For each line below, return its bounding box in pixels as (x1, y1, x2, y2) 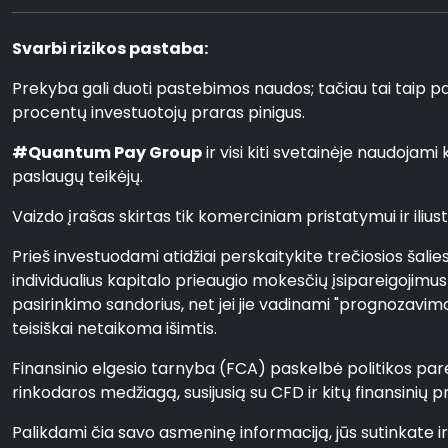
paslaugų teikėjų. (12, 165, 143, 188)
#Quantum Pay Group (12, 141, 202, 164)
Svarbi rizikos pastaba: (12, 37, 208, 60)
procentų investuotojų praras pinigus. (12, 101, 305, 124)
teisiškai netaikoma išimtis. (12, 317, 217, 340)
